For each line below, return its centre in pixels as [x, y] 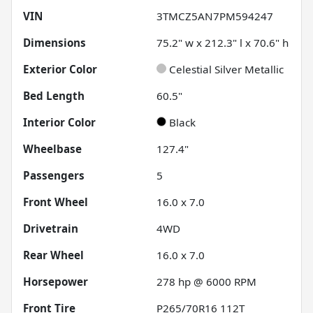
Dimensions [54, 42]
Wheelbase [52, 148]
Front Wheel [56, 202]
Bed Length [54, 95]
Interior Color [59, 122]
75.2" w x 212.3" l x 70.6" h [223, 42]
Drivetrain [51, 228]
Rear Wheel [53, 255]
